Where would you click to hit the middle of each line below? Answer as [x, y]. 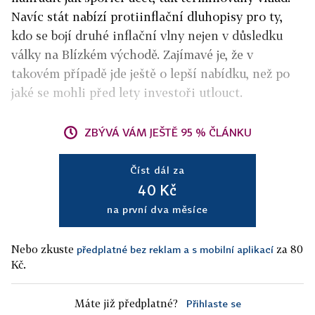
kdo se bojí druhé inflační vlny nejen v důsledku [147, 36]
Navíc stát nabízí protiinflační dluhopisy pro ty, [147, 17]
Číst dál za [157, 170]
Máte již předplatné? [126, 303]
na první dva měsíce [157, 209]
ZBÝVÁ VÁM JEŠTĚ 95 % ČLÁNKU [168, 132]
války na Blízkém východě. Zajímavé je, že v [132, 54]
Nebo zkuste [44, 249]
